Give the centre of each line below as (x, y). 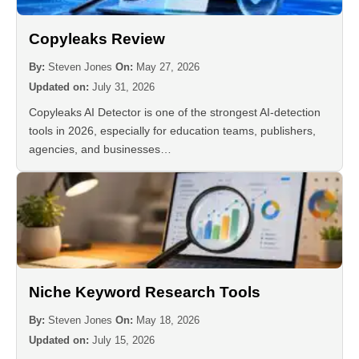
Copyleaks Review (97, 38)
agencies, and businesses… (100, 149)
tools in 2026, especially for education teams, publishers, (172, 130)
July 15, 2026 (122, 340)
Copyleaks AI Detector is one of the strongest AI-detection (175, 112)
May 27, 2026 (168, 67)
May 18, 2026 (168, 320)
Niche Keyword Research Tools (145, 292)
